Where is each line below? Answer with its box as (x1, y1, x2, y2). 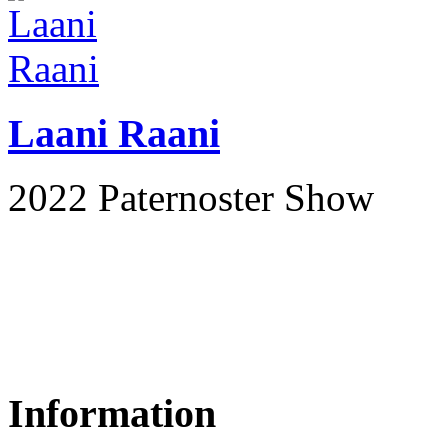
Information (8, 391, 216, 437)
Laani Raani (8, 110, 220, 156)
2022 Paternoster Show (8, 176, 374, 220)
